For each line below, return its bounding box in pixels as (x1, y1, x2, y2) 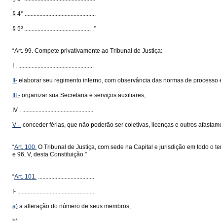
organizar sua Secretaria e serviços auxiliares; (20, 92, 146, 99)
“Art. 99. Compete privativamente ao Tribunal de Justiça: (12, 47, 162, 54)
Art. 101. (14, 173, 37, 180)
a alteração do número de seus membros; (18, 203, 131, 210)
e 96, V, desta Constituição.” (12, 151, 87, 158)
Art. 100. (14, 144, 37, 150)
